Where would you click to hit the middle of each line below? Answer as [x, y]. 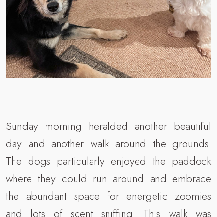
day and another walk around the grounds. [108, 144]
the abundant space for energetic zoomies [108, 196]
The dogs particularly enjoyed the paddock [108, 161]
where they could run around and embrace [108, 178]
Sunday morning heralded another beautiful [108, 126]
